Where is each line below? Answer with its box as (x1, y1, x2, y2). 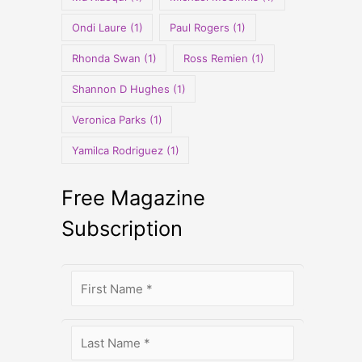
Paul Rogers (170, 20, 230, 34)
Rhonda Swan (71, 51, 141, 65)
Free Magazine (61, 184, 205, 210)
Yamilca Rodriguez (71, 143, 163, 157)
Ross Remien (183, 51, 249, 65)
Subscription (61, 215, 183, 241)
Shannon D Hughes (71, 82, 170, 95)
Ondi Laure (71, 20, 127, 34)
